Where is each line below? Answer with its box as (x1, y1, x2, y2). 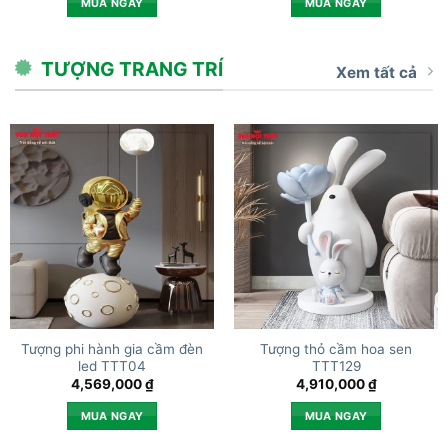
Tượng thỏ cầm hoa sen (260, 340, 412, 357)
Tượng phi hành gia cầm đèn (21, 340, 203, 357)
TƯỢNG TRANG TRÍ (40, 57, 223, 82)
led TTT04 (78, 357, 146, 374)
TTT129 (311, 357, 361, 374)
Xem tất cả (336, 62, 417, 82)
